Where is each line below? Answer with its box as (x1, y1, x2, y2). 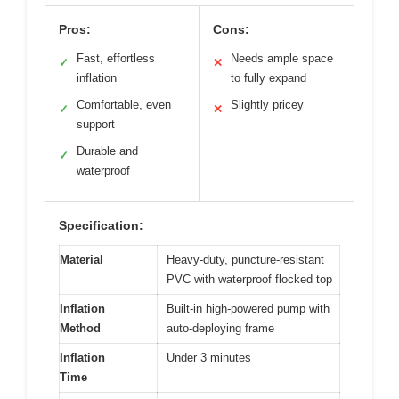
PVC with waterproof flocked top (167, 272, 332, 286)
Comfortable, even (77, 97, 171, 111)
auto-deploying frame (167, 321, 274, 335)
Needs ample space (231, 51, 333, 65)
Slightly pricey (231, 97, 304, 111)
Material (60, 252, 103, 266)
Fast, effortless (77, 51, 155, 65)
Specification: (59, 217, 143, 232)
